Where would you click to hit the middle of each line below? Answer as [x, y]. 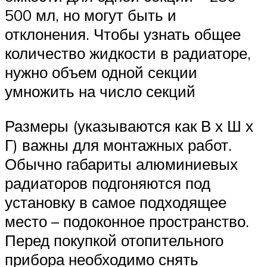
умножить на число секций [100, 91]
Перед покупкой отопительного [114, 240]
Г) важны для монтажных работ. [118, 145]
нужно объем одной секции [101, 72]
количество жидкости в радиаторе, [128, 53]
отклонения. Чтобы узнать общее [123, 34]
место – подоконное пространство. [127, 221]
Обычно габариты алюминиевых [121, 164]
